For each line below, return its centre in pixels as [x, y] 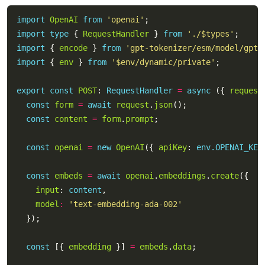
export [30, 91]
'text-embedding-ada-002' [125, 204]
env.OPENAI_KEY [229, 147]
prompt [139, 119]
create [224, 176]
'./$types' [210, 34]
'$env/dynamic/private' [163, 62]
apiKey [172, 147]
